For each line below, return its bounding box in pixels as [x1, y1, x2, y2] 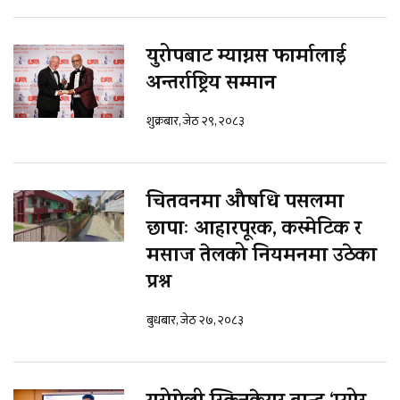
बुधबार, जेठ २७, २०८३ [146, 309, 244, 330]
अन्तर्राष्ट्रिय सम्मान [146, 68, 276, 101]
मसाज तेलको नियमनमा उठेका [146, 240, 377, 273]
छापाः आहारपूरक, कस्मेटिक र [146, 213, 362, 246]
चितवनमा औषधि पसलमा [146, 187, 344, 220]
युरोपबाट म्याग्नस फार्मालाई [146, 41, 346, 74]
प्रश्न [146, 267, 171, 300]
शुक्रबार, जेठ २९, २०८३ [146, 110, 245, 131]
